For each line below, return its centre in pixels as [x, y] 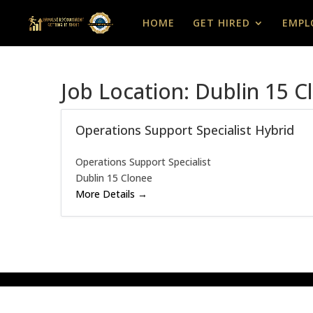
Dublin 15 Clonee [114, 178]
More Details [107, 194]
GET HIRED [221, 23]
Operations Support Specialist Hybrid [185, 130]
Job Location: [128, 91]
